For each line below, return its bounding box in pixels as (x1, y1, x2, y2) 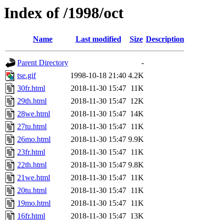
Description (146, 35, 184, 44)
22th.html (17, 161, 47, 169)
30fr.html (17, 84, 45, 93)
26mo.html (17, 135, 51, 144)
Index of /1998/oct (4, 4, 124, 22)
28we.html (17, 110, 50, 118)
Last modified (75, 35, 121, 44)
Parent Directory (17, 58, 68, 67)
